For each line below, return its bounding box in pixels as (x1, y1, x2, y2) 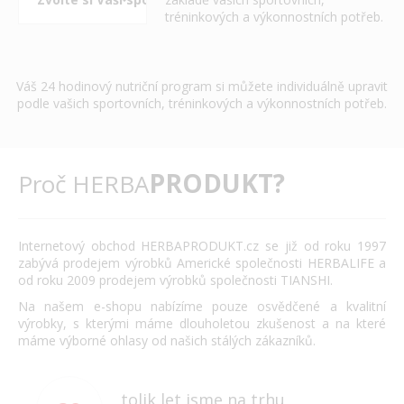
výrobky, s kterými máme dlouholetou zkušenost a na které (18, 315, 386, 332)
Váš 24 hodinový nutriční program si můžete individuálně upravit (16, 78, 388, 95)
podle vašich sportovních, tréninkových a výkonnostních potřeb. (17, 95, 387, 112)
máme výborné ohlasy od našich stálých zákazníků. (18, 332, 316, 349)
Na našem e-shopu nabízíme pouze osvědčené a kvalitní (18, 298, 386, 315)
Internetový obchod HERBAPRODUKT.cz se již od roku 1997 (18, 237, 386, 254)
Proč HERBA (18, 168, 149, 200)
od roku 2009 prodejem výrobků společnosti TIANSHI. (18, 271, 333, 289)
